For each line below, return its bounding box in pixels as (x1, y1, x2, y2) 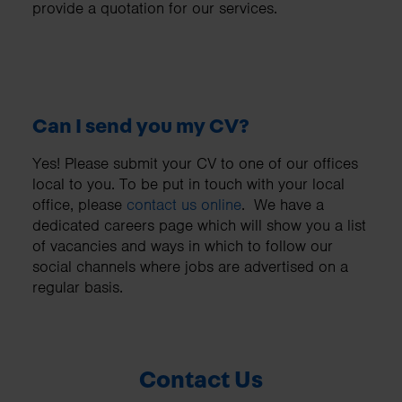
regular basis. (32, 277, 123, 298)
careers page (104, 215, 193, 236)
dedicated (32, 215, 104, 236)
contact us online (127, 195, 241, 215)
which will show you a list (193, 215, 366, 236)
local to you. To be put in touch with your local (32, 174, 345, 195)
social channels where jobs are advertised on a (32, 257, 348, 277)
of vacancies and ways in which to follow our (32, 236, 333, 257)
